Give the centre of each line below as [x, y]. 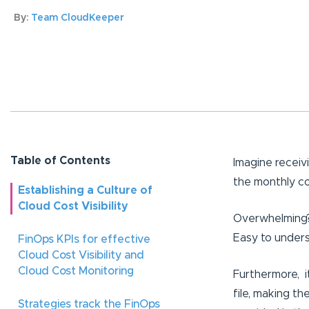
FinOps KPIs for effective [84, 240]
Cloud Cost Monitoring [76, 271]
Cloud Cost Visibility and [81, 256]
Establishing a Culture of [85, 191]
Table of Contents [60, 161]
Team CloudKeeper [78, 18]
